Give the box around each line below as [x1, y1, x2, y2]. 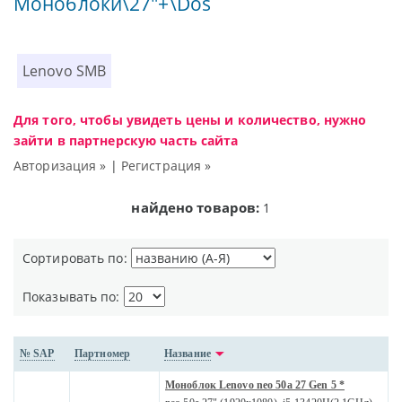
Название [164, 347, 211, 361]
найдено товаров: [131, 198, 260, 217]
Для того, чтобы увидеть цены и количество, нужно [13, 111, 367, 129]
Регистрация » [120, 157, 212, 175]
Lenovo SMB [22, 61, 107, 82]
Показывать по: [22, 288, 124, 306]
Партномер [74, 347, 131, 361]
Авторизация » [13, 157, 107, 175]
